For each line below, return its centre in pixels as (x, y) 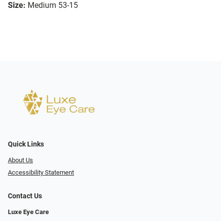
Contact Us (25, 196)
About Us (20, 160)
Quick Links (26, 145)
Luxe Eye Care (28, 212)
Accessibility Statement (41, 172)
